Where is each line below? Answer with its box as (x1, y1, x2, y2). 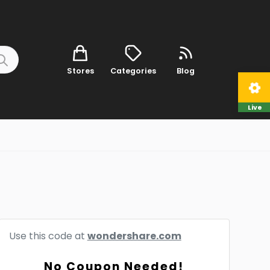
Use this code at (8, 229, 87, 243)
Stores (66, 65, 94, 76)
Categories (110, 65, 156, 76)
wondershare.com (87, 229, 181, 243)
